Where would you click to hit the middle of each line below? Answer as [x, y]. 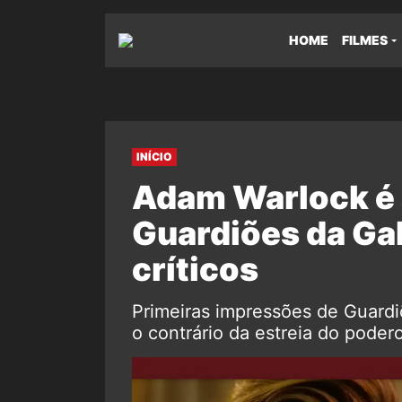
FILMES [365, 40]
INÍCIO [154, 157]
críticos [195, 269]
